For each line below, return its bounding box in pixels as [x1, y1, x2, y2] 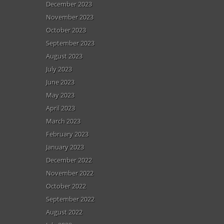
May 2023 [46, 90, 74, 99]
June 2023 [46, 77, 74, 86]
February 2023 [46, 129, 88, 138]
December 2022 [46, 155, 92, 164]
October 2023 [46, 25, 86, 34]
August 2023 [46, 51, 82, 60]
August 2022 [46, 207, 82, 216]
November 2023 [46, 12, 93, 21]
